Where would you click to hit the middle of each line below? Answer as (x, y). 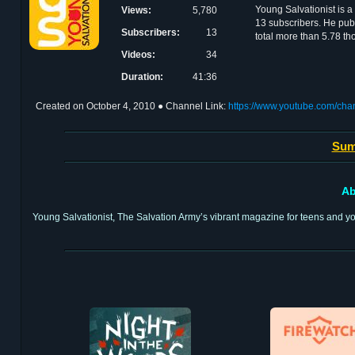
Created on (61, 106)
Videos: (138, 55)
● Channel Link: (193, 106)
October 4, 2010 (121, 106)
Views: (136, 10)
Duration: (142, 77)
